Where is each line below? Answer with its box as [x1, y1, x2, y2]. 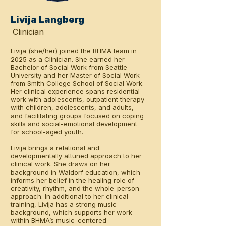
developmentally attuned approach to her [11, 152, 142, 160]
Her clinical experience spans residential [11, 87, 140, 95]
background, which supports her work [11, 208, 132, 216]
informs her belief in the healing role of [11, 176, 134, 184]
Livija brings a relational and [11, 144, 99, 152]
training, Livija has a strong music [11, 200, 117, 208]
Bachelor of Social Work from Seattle [11, 63, 127, 71]
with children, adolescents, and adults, [11, 103, 134, 111]
